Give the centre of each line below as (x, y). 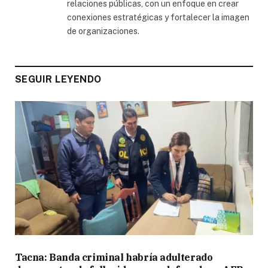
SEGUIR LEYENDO (58, 80)
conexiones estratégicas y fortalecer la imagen (158, 18)
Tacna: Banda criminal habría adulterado (114, 258)
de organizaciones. (103, 31)
